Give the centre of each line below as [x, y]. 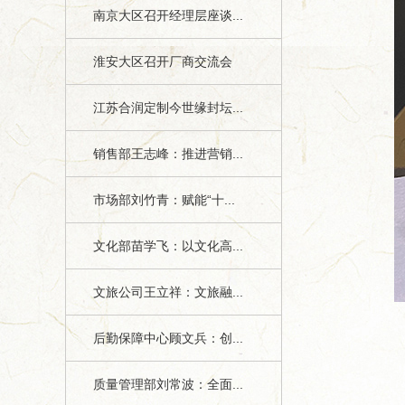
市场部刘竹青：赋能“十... [164, 200]
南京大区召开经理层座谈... [168, 15]
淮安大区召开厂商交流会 [163, 61]
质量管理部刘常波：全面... [168, 384]
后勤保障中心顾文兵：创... [168, 338]
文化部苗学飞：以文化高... [168, 246]
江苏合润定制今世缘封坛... [168, 108]
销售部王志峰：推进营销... [168, 154]
